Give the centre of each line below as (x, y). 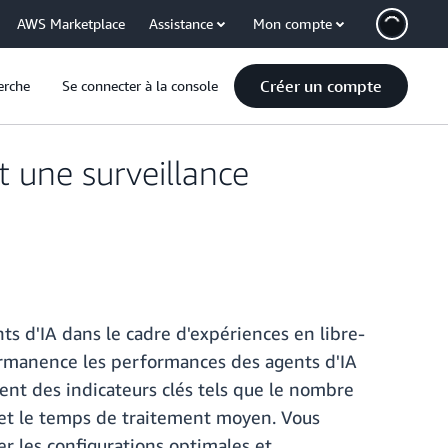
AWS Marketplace (71, 23)
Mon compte (292, 23)
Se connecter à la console (140, 85)
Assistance (181, 23)
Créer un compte (321, 86)
